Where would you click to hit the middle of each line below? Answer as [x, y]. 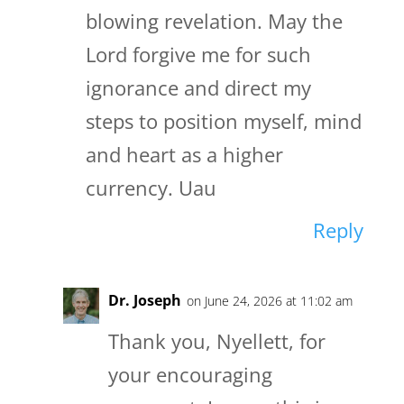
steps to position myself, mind [223, 121]
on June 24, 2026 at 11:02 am [269, 301]
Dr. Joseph [144, 301]
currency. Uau [151, 188]
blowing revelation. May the [214, 21]
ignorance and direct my [198, 88]
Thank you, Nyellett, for [216, 341]
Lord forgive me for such [198, 55]
